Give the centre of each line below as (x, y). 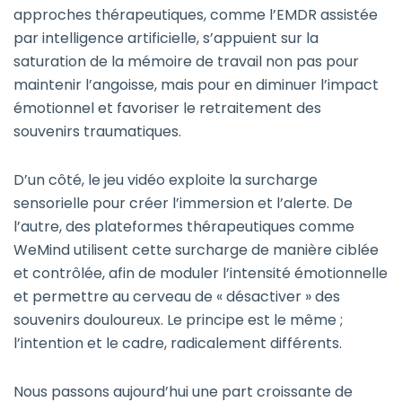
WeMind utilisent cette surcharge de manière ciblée (196, 250)
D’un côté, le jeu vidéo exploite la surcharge (166, 180)
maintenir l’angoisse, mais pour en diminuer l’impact (196, 85)
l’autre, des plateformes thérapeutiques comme (184, 227)
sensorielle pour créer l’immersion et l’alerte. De (183, 204)
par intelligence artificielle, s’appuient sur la (166, 39)
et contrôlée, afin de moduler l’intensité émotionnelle (201, 274)
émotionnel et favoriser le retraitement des (167, 109)
